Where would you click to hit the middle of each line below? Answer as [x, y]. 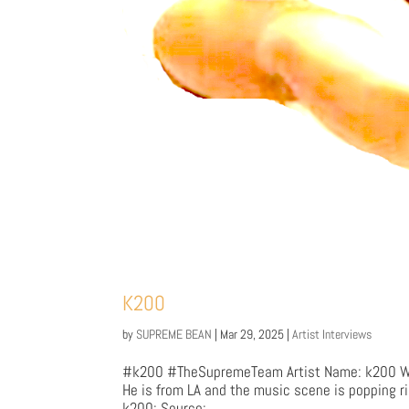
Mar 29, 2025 [252, 334]
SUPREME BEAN [174, 334]
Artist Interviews [332, 334]
